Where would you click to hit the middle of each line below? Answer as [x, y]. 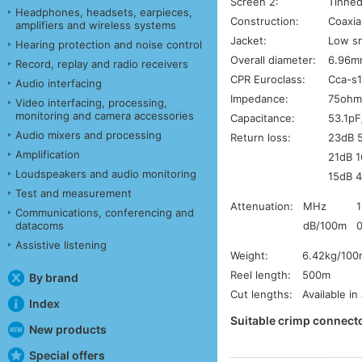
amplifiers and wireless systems [96, 25]
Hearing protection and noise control [109, 44]
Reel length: [261, 274]
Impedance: [260, 98]
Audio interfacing [59, 83]
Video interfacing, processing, [91, 102]
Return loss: [261, 137]
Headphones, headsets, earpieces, [104, 12]
